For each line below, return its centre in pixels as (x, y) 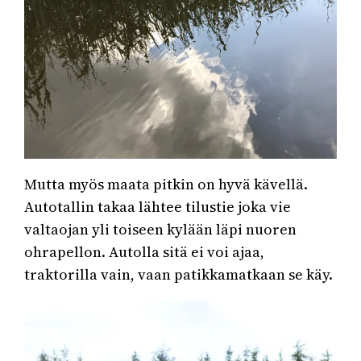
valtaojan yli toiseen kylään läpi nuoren (161, 229)
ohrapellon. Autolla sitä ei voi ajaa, (145, 251)
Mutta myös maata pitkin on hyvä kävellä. (166, 184)
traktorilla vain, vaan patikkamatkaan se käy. (179, 274)
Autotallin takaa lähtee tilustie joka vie (158, 206)
